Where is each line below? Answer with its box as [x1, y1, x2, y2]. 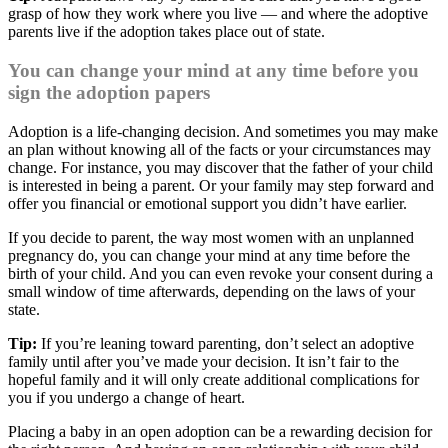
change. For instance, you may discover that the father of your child [8, 158, 433, 176]
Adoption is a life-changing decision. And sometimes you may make [8, 122, 438, 140]
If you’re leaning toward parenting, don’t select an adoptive [37, 334, 414, 352]
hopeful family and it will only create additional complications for [8, 370, 419, 388]
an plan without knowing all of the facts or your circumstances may [8, 140, 431, 158]
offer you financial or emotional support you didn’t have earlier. [8, 194, 407, 212]
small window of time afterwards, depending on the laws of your [8, 282, 415, 300]
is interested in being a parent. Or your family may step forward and [8, 176, 434, 194]
